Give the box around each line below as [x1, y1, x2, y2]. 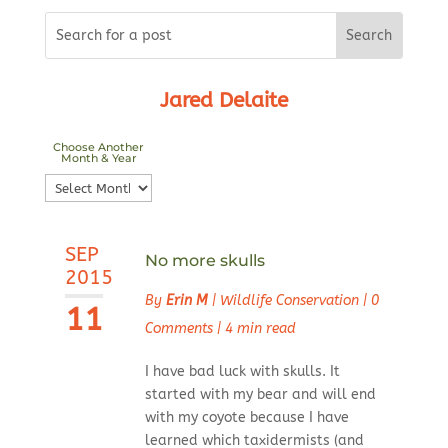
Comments [144, 320, 213, 338]
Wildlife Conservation [219, 292, 359, 310]
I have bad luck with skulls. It [144, 363, 340, 381]
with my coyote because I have [144, 409, 349, 427]
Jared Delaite [159, 88, 288, 114]
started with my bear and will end [144, 386, 376, 404]
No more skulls [144, 251, 265, 271]
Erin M [165, 292, 208, 310]
